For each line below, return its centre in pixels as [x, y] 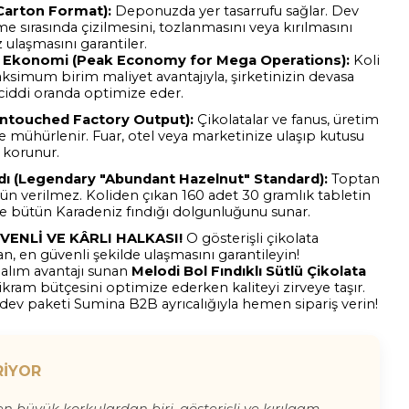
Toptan [354, 179]
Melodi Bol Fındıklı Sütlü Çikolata [249, 271]
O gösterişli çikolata [251, 238]
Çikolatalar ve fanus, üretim [286, 120]
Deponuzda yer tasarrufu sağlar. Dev [235, 11]
